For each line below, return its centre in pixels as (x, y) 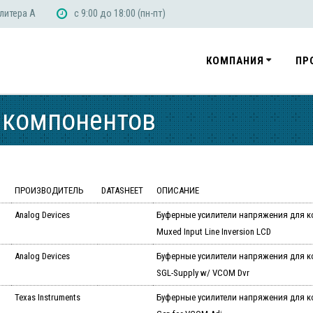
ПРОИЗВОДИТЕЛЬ (49, 191)
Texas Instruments (47, 298)
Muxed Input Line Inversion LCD (213, 232)
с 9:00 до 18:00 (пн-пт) (120, 14)
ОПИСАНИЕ (177, 191)
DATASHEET (122, 191)
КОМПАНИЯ (235, 61)
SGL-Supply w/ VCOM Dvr (203, 273)
